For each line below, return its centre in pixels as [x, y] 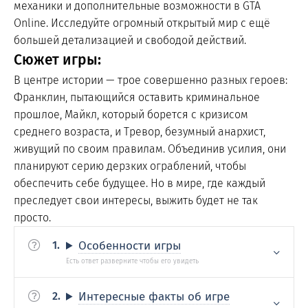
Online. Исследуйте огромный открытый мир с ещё [142, 23]
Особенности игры [130, 246]
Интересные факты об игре [154, 297]
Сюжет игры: [57, 60]
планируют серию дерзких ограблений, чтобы [130, 166]
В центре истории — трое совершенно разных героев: [151, 80]
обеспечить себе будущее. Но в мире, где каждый [140, 183]
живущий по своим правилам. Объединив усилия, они [150, 149]
